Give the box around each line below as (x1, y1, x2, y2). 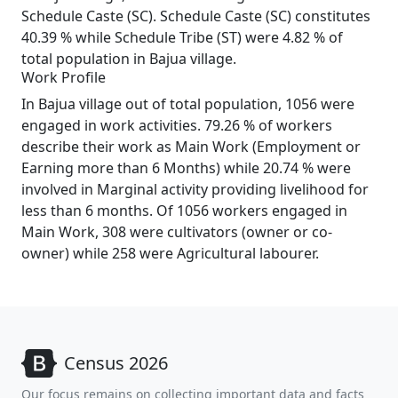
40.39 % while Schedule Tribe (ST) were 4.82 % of (21, 28, 343, 47)
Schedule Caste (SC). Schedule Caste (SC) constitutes (21, 6, 370, 26)
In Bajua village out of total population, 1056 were (21, 94, 354, 114)
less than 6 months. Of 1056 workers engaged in (21, 201, 347, 220)
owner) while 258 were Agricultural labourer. (21, 243, 319, 263)
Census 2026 (64, 351, 168, 375)
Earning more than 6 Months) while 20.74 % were (21, 158, 351, 178)
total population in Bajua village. (21, 49, 236, 68)
